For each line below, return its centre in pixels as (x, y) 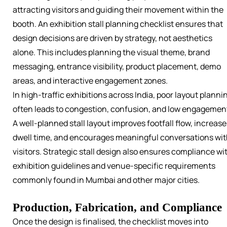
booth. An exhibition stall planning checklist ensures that (118, 24)
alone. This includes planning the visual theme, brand (111, 52)
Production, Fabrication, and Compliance (117, 207)
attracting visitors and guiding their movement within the (118, 10)
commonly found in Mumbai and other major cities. (106, 180)
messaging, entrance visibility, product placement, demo (117, 67)
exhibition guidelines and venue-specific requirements (114, 166)
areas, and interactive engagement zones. (90, 81)
